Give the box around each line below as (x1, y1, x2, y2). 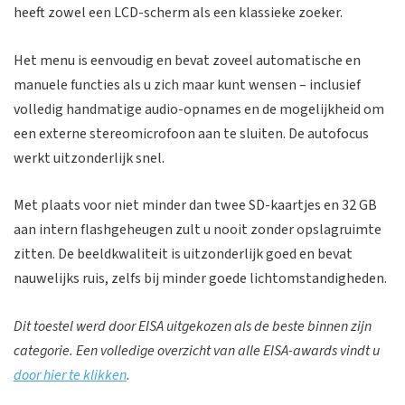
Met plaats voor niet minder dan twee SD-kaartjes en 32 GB (14, 195, 377, 216)
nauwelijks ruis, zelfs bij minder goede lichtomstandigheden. (14, 268, 387, 289)
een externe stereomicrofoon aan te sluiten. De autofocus (14, 123, 369, 144)
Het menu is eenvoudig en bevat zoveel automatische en (14, 50, 361, 71)
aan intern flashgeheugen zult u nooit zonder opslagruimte (14, 220, 381, 240)
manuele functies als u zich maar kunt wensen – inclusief (14, 74, 361, 95)
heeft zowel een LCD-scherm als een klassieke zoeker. (14, 3, 343, 23)
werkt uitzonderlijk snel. (14, 147, 165, 168)
